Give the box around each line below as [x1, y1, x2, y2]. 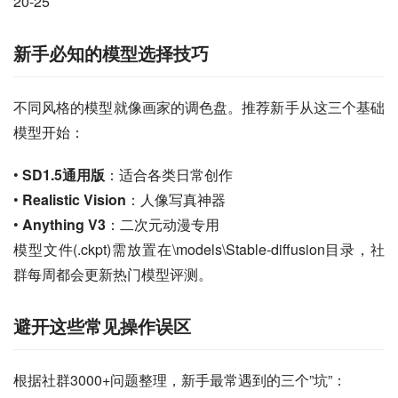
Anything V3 [22, 213, 106, 235]
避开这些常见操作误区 [13, 312, 191, 338]
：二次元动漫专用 [106, 213, 219, 235]
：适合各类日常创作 [105, 163, 233, 185]
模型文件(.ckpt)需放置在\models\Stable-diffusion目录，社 [13, 238, 385, 259]
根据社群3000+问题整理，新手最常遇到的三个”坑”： [13, 369, 346, 390]
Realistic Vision [22, 188, 126, 210]
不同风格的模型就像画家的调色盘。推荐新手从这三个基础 [13, 96, 385, 117]
